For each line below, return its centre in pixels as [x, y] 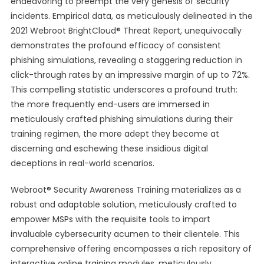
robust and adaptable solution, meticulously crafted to [123, 204]
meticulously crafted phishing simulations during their [121, 119]
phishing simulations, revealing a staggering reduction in [126, 60]
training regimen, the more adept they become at [115, 134]
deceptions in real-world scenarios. [82, 163]
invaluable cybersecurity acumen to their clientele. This [125, 234]
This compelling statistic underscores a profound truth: [124, 90]
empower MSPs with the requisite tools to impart [110, 219]
